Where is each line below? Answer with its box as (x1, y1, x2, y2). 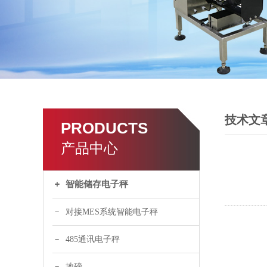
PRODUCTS (61, 119, 148, 138)
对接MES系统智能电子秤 (66, 207, 158, 217)
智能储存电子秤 (66, 179, 128, 190)
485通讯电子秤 (66, 235, 120, 244)
